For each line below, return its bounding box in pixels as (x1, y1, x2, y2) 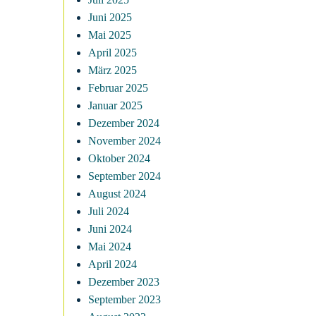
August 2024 (88, 188, 146, 200)
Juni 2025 (88, 11, 132, 23)
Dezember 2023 (88, 276, 159, 288)
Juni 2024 (88, 223, 132, 235)
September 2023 (88, 293, 161, 305)
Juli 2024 (88, 205, 129, 217)
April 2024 (88, 258, 137, 270)
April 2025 (88, 47, 137, 59)
